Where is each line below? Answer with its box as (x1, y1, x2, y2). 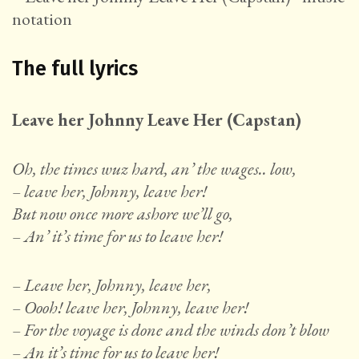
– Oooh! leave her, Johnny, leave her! (12, 296, 248, 320)
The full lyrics (12, 57, 138, 82)
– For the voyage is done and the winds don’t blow (12, 318, 329, 342)
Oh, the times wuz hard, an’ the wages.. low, (12, 157, 296, 181)
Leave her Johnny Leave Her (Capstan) (12, 108, 301, 132)
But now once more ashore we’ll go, (12, 202, 233, 226)
